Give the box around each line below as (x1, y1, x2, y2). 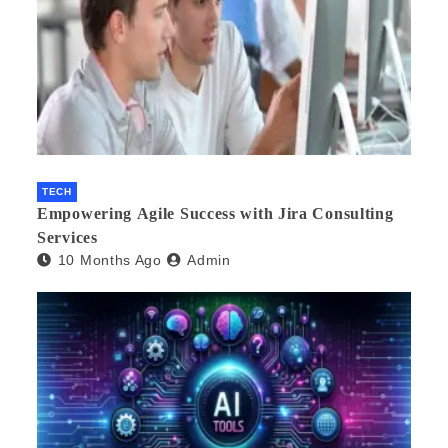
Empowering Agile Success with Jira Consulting (37, 205, 394, 223)
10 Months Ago (57, 252, 162, 269)
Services (37, 229, 98, 247)
